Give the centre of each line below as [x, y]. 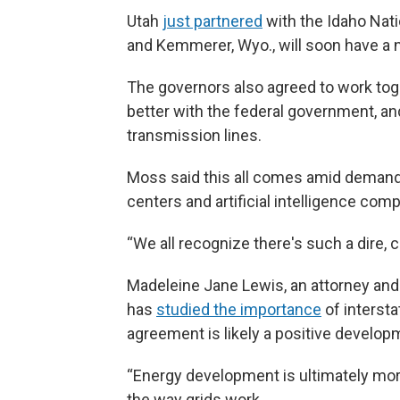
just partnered [212, 21]
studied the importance [239, 309]
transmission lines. [194, 135]
